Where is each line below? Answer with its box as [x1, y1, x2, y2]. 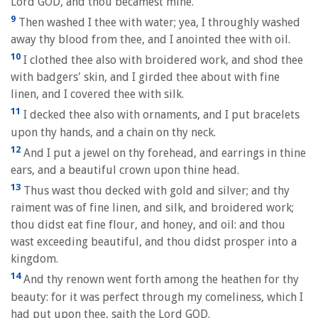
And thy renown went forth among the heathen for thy [21, 273, 299, 287]
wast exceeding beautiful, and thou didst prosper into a [11, 235, 297, 249]
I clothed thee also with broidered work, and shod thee [21, 53, 303, 67]
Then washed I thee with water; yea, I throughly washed [16, 15, 300, 29]
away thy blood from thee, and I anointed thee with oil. [11, 32, 290, 46]
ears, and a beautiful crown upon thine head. [11, 163, 239, 177]
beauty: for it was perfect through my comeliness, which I [11, 290, 303, 304]
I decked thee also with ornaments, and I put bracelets [21, 108, 300, 122]
